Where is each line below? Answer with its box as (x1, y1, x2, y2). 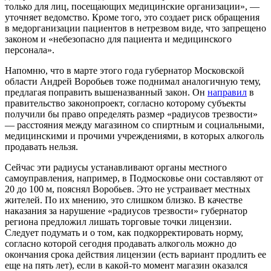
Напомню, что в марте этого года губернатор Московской (5, 65, 244, 76)
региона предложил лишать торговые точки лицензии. (5, 216, 232, 227)
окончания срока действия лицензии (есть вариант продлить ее (5, 249, 266, 260)
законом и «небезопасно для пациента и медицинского (5, 33, 232, 44)
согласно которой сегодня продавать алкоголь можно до (5, 238, 237, 249)
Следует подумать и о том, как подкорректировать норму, (5, 227, 243, 238)
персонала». (5, 44, 57, 55)
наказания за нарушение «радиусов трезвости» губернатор (5, 205, 247, 216)
